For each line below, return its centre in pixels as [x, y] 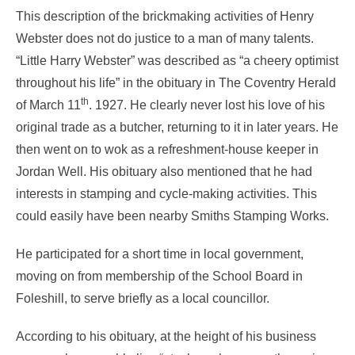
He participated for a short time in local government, [160, 254]
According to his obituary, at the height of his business [166, 336]
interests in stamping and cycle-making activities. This [166, 193]
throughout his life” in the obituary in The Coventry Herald [176, 82]
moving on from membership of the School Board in [159, 276]
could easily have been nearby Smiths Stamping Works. [172, 216]
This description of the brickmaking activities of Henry [165, 16]
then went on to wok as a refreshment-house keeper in [167, 149]
